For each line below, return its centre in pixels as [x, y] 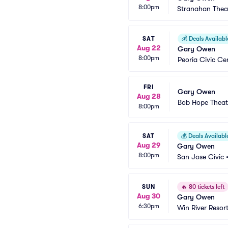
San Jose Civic [201, 157]
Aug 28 [149, 96]
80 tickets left [206, 187]
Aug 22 [149, 48]
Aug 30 [149, 196]
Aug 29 [149, 145]
